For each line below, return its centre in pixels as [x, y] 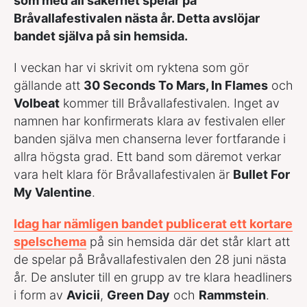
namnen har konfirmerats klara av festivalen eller [149, 121]
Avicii [83, 295]
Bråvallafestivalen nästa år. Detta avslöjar [137, 18]
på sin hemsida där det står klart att [188, 241]
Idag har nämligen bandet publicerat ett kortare [153, 223]
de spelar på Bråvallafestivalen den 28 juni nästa [150, 259]
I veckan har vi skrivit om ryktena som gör [131, 67]
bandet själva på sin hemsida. [101, 36]
